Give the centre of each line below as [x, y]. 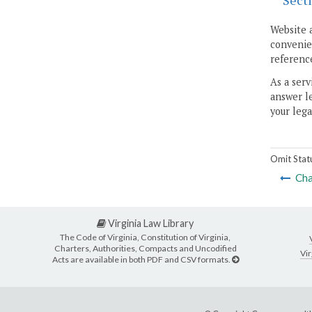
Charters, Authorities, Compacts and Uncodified [145, 248]
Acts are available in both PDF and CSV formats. [142, 259]
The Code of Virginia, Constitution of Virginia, [145, 237]
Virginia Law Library [150, 224]
